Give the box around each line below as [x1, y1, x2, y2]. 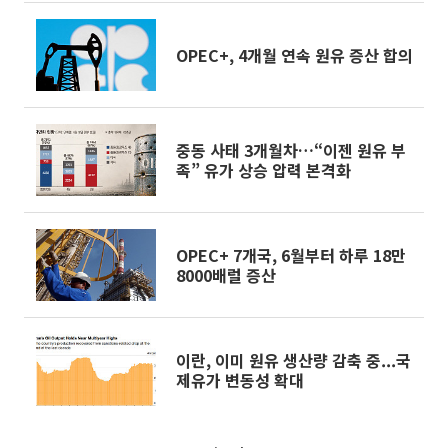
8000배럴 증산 [176, 263, 276, 287]
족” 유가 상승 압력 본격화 [176, 158, 351, 182]
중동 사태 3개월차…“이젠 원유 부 [176, 138, 406, 162]
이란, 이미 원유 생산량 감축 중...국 [176, 348, 411, 372]
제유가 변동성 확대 [176, 368, 304, 392]
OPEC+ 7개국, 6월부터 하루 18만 [176, 243, 406, 267]
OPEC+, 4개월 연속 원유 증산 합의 [176, 43, 413, 67]
